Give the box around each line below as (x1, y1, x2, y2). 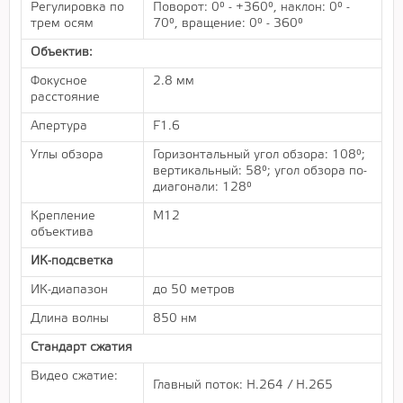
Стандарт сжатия (31, 341, 132, 354)
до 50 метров (153, 283, 235, 296)
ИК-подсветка (31, 255, 113, 267)
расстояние (31, 91, 100, 103)
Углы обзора (31, 148, 103, 161)
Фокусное (31, 75, 87, 87)
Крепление (31, 210, 95, 222)
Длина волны (31, 312, 109, 325)
